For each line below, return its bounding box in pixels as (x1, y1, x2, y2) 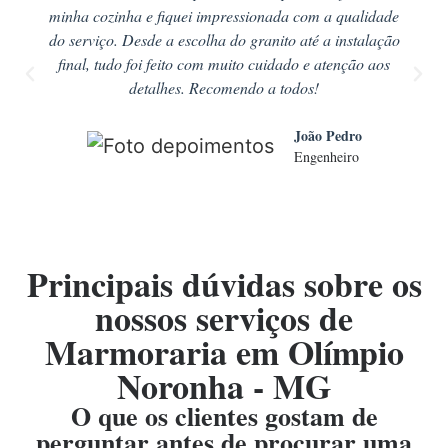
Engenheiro (293, 147, 359, 167)
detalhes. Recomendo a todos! (129, 77, 319, 99)
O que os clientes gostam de (70, 397, 378, 436)
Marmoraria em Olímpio (44, 327, 404, 378)
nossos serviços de (95, 293, 353, 344)
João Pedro (293, 125, 362, 147)
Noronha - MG (117, 361, 331, 412)
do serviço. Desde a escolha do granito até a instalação (48, 29, 400, 51)
